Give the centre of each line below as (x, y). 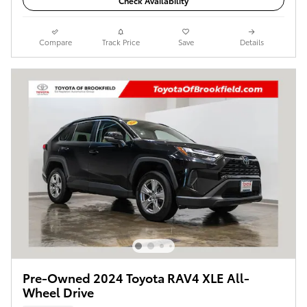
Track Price (121, 42)
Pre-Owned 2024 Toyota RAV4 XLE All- (136, 278)
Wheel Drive (58, 292)
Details (251, 42)
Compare (55, 42)
